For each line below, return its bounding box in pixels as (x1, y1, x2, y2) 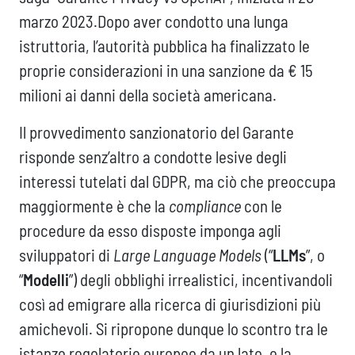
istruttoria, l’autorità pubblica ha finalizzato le (19, 36, 310, 56)
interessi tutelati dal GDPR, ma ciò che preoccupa (19, 171, 336, 192)
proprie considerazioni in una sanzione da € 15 (19, 60, 313, 81)
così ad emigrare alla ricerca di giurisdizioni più (19, 294, 321, 315)
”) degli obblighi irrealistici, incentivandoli (69, 269, 333, 290)
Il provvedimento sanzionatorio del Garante (19, 122, 294, 143)
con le (241, 196, 282, 216)
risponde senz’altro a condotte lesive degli (19, 147, 287, 167)
